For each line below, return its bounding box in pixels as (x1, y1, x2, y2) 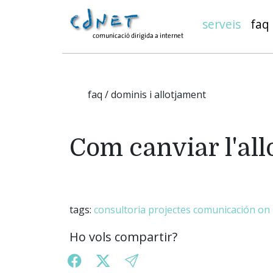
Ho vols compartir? (69, 229, 177, 246)
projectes (148, 203, 191, 217)
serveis (202, 16, 241, 32)
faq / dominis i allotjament (88, 88, 206, 101)
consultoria (94, 203, 146, 217)
